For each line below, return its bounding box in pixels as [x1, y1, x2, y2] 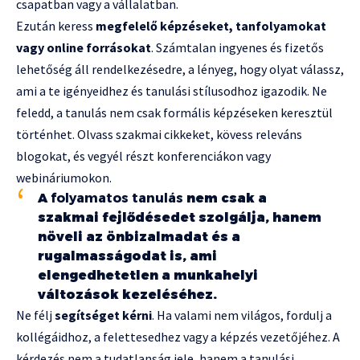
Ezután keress [16, 18, 96, 35]
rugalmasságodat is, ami [38, 248, 217, 264]
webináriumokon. [16, 170, 112, 186]
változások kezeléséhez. [38, 287, 217, 303]
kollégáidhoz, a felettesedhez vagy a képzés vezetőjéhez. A [16, 329, 340, 346]
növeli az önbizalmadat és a [38, 229, 240, 245]
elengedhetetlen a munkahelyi [38, 268, 258, 284]
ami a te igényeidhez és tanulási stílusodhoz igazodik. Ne [16, 83, 327, 100]
